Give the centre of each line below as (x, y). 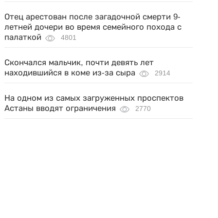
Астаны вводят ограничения (60, 108)
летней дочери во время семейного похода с (93, 27)
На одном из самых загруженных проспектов (94, 98)
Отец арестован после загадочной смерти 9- (93, 17)
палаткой (23, 37)
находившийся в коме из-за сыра (70, 73)
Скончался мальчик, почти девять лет (79, 63)
